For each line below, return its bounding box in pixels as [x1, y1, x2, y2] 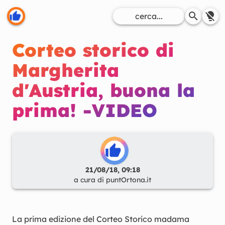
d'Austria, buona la [12, 79, 195, 101]
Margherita [12, 59, 119, 81]
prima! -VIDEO [12, 99, 157, 122]
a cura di [74, 175, 106, 184]
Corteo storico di [12, 39, 174, 61]
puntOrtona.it [106, 175, 151, 184]
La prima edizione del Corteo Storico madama [12, 214, 189, 224]
